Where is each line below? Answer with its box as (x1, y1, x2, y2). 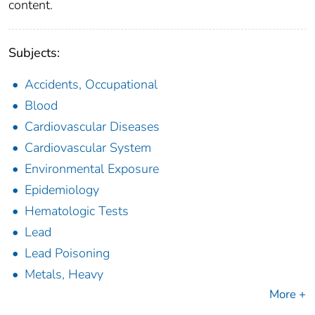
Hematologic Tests (25, 202, 129, 220)
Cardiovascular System (25, 139, 151, 157)
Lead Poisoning (25, 245, 110, 262)
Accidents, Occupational (25, 76, 157, 94)
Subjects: (8, 44, 60, 62)
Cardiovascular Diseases (25, 118, 160, 136)
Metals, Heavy (25, 266, 103, 283)
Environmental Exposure (25, 160, 159, 178)
